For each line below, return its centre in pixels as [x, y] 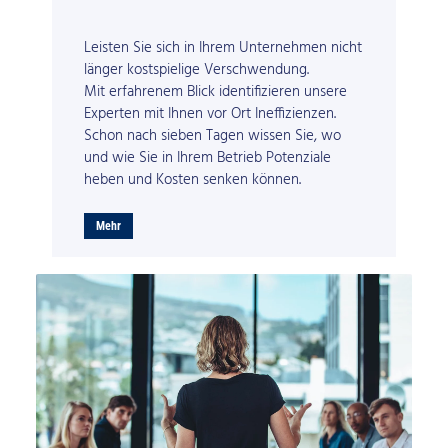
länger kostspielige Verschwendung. [197, 70]
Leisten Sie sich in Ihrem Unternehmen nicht [223, 48]
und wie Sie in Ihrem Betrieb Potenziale [208, 158]
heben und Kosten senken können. [193, 180]
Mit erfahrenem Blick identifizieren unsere [216, 92]
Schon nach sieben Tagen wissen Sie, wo [213, 136]
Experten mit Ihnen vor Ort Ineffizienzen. [210, 114]
